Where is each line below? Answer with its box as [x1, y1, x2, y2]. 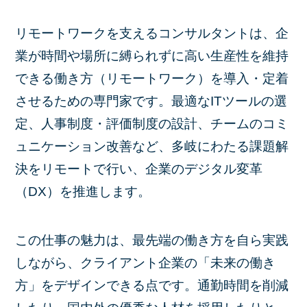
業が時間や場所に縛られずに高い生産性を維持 [15, 49, 289, 64]
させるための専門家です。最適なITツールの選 [15, 94, 288, 109]
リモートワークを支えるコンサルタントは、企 [15, 26, 289, 41]
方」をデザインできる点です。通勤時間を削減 [15, 278, 289, 293]
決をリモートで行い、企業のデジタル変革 [15, 162, 263, 177]
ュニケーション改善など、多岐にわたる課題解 [15, 139, 289, 154]
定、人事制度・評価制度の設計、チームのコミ [15, 116, 289, 132]
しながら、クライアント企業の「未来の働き [15, 255, 276, 270]
